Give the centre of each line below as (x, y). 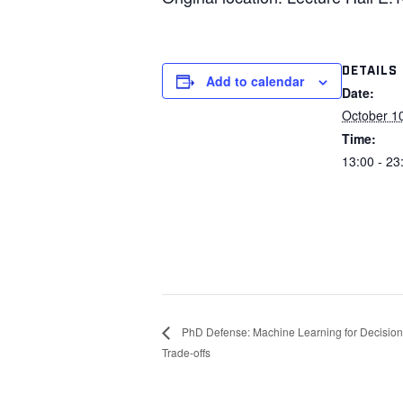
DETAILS (370, 69)
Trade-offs (186, 353)
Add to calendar (255, 81)
